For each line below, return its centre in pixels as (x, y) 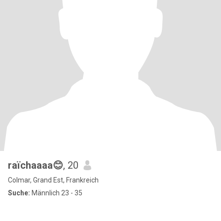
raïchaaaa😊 (36, 165)
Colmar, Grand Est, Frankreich (53, 180)
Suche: (19, 193)
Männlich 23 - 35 (56, 193)
